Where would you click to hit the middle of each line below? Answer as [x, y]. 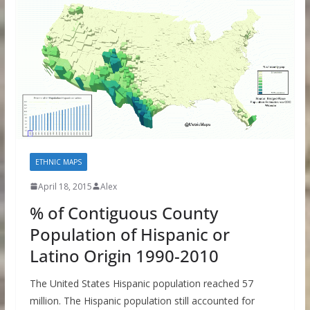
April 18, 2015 [65, 186]
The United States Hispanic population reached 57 [141, 283]
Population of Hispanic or [129, 234]
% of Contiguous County [124, 212]
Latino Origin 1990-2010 [124, 255]
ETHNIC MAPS [58, 162]
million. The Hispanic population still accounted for [142, 300]
